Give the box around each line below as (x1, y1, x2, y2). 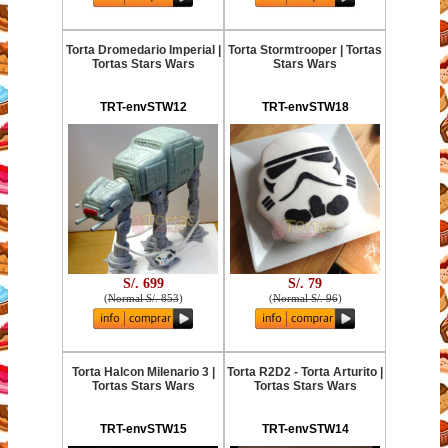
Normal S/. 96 (272, 291, 338, 304)
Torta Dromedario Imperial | (65, 43, 221, 57)
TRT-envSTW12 (99, 100, 187, 114)
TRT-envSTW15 (99, 422, 187, 436)
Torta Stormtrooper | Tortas (228, 43, 382, 57)
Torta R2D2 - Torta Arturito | (227, 365, 383, 379)
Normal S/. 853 (107, 291, 179, 304)
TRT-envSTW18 (261, 100, 349, 114)
